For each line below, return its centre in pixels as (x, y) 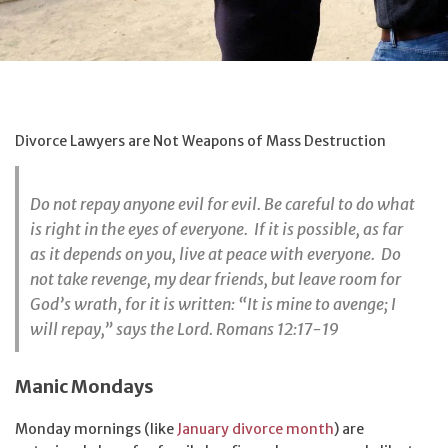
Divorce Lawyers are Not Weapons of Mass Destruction (200, 140)
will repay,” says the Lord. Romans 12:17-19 (184, 328)
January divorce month (255, 429)
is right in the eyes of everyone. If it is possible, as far (216, 228)
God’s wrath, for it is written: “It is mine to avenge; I (213, 303)
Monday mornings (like (96, 429)
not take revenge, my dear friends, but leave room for (215, 278)
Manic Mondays (84, 387)
